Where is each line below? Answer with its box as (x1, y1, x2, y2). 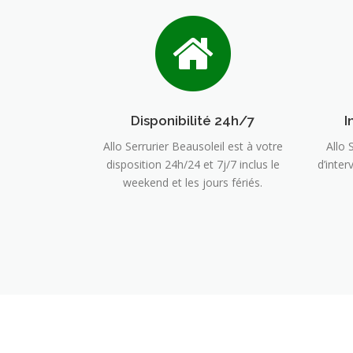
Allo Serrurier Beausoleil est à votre (102, 138, 283, 154)
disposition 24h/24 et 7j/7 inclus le (106, 156, 280, 172)
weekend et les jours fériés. (123, 174, 262, 190)
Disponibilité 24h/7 (131, 112, 255, 128)
